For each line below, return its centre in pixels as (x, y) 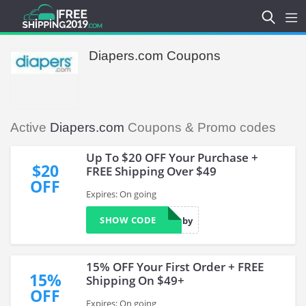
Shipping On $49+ (135, 280)
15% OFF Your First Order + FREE (175, 267)
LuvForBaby (167, 221)
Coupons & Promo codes (200, 127)
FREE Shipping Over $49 (151, 171)
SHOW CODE (128, 220)
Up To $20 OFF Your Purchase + (172, 157)
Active (30, 127)
